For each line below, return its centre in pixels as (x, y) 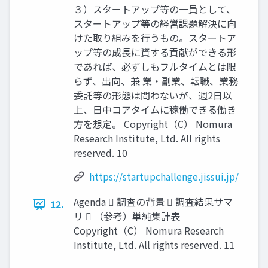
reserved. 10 (100, 153)
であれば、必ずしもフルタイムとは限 (155, 67)
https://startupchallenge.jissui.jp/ (164, 177)
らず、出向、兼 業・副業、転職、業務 (156, 81)
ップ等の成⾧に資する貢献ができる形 (155, 52)
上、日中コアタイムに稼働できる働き (155, 110)
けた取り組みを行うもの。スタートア (155, 38)
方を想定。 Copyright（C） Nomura (153, 124)
